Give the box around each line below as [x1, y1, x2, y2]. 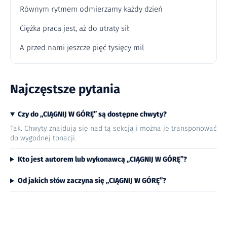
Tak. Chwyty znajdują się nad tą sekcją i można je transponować [10, 124, 217, 133]
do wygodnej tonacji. [10, 133, 77, 142]
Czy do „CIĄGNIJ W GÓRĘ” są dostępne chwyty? [17, 110, 167, 119]
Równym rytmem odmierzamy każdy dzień [19, 5, 163, 14]
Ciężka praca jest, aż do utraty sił [19, 24, 129, 33]
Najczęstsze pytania [10, 82, 120, 97]
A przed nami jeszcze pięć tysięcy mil [19, 43, 144, 53]
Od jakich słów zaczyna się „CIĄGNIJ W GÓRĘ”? [17, 176, 166, 185]
